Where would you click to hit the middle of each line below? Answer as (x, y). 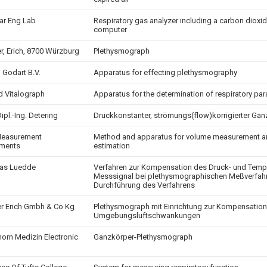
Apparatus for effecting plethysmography (165, 72)
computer (110, 30)
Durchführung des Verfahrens (144, 185)
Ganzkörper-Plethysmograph (143, 237)
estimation (112, 146)
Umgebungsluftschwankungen (147, 215)
